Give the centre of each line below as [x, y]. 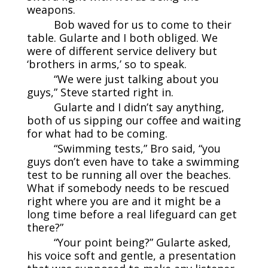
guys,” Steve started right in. [100, 92]
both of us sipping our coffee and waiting [134, 120]
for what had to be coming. [97, 133]
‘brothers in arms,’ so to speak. [106, 64]
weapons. [51, 9]
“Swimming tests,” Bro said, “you [137, 148]
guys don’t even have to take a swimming [133, 161]
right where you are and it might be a [124, 201]
